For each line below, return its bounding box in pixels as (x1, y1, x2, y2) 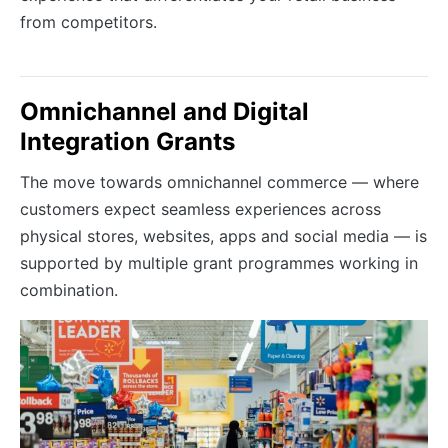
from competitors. (20, 11, 157, 32)
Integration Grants (20, 126, 235, 156)
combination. (20, 279, 118, 300)
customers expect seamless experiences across (20, 198, 381, 219)
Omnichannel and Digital (20, 96, 309, 126)
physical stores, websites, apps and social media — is (20, 225, 427, 246)
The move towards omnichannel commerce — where (20, 171, 419, 192)
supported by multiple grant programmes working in (20, 252, 418, 273)
